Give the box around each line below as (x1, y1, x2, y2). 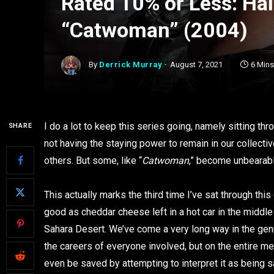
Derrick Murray (99, 60, 162, 70)
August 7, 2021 (170, 60, 223, 70)
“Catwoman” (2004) (61, 18, 248, 42)
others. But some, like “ (44, 155, 142, 166)
